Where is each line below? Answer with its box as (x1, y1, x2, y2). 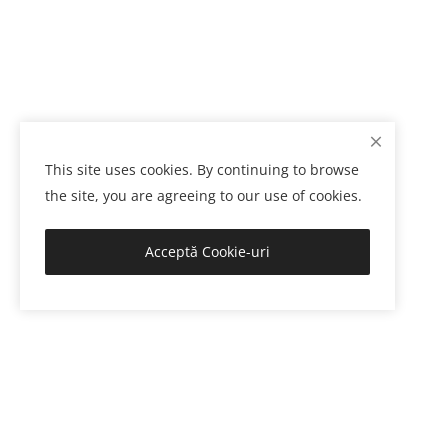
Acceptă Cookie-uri (145, 242, 270, 261)
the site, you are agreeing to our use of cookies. (45, 186, 362, 205)
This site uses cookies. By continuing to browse (45, 160, 359, 179)
